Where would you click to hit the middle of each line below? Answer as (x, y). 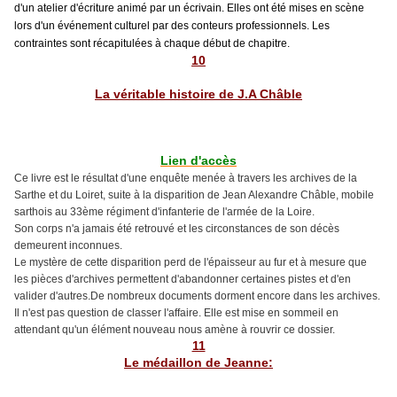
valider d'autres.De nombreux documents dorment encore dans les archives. (197, 296)
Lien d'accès (198, 160)
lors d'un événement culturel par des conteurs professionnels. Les (172, 25)
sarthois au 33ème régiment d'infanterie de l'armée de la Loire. (164, 211)
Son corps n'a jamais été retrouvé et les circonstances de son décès (177, 228)
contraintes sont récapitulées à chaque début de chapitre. (152, 43)
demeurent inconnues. (68, 245)
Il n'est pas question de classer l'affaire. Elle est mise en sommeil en (176, 312)
